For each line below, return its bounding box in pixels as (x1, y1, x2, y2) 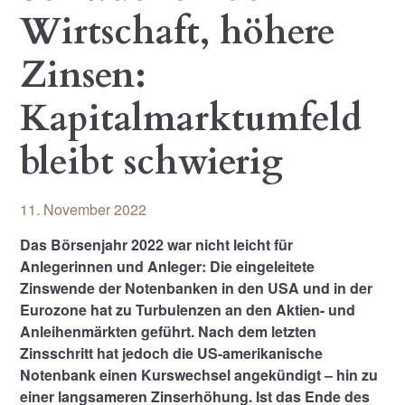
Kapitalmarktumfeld (20, 94, 363, 145)
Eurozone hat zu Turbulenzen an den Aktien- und (20, 299, 356, 321)
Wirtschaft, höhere (20, 7, 336, 58)
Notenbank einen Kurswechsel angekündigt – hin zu (20, 364, 379, 386)
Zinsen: (20, 51, 147, 101)
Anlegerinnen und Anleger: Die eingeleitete (20, 256, 316, 278)
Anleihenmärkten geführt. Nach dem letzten (20, 321, 317, 343)
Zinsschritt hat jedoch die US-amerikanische (20, 343, 324, 364)
